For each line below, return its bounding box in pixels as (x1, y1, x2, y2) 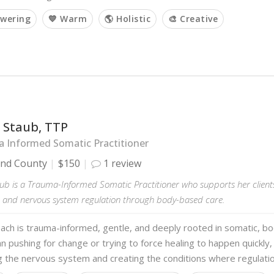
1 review (101, 156, 141, 170)
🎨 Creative (168, 13, 218, 24)
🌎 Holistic (105, 13, 150, 24)
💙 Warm (48, 13, 87, 24)
